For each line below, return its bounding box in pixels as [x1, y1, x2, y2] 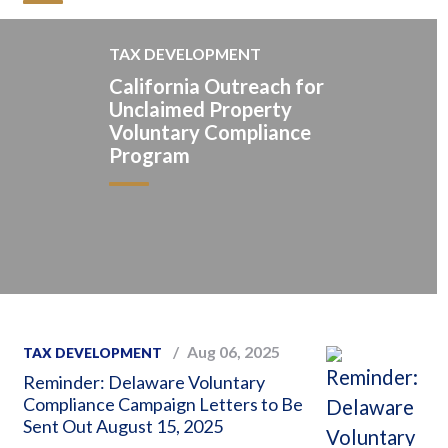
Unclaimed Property [108, 96, 292, 121]
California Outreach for [108, 73, 324, 98]
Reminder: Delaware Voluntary [22, 370, 265, 393]
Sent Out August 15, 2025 [22, 414, 223, 437]
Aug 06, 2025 [186, 341, 280, 361]
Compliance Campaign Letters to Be [22, 392, 303, 415]
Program [108, 142, 190, 167]
